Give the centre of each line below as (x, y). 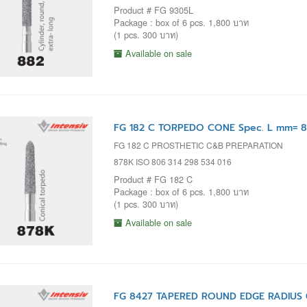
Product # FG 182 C (153, 179)
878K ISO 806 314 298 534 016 (172, 161)
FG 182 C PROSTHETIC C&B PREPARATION (198, 145)
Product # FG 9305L (153, 10)
